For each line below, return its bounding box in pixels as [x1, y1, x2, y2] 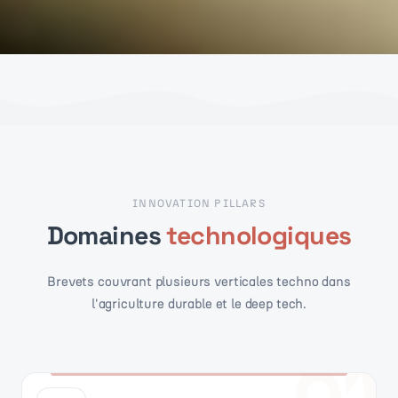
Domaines [46, 219, 161, 251]
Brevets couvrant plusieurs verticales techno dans [47, 273, 351, 290]
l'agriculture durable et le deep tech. [91, 295, 307, 312]
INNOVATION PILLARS [132, 196, 266, 210]
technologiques [166, 219, 352, 251]
